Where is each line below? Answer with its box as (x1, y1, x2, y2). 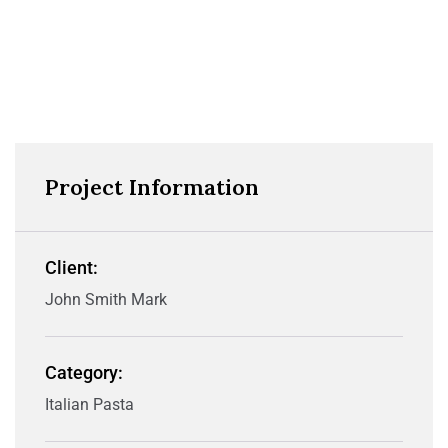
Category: (45, 362, 123, 383)
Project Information (45, 173, 259, 201)
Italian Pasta (45, 395, 134, 414)
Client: (45, 257, 98, 278)
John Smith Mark (45, 290, 167, 309)
